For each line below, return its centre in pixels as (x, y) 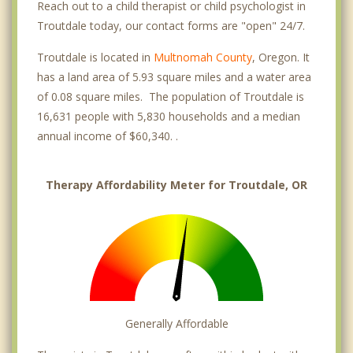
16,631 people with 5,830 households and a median (169, 116)
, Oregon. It (281, 57)
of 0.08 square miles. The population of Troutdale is (171, 96)
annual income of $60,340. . (108, 136)
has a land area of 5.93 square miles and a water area (174, 76)
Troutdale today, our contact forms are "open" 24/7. (171, 25)
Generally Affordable (176, 323)
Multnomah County (203, 57)
